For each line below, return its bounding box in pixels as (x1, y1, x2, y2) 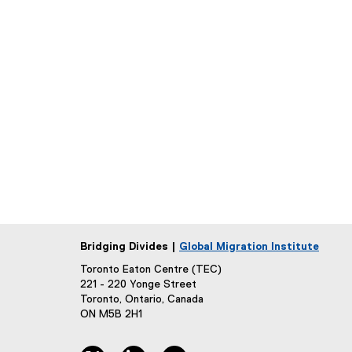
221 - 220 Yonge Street (80, 279, 196, 291)
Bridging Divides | (80, 241, 179, 253)
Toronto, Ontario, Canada (80, 294, 203, 306)
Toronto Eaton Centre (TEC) (80, 264, 222, 276)
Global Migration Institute (179, 241, 319, 253)
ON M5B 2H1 (80, 309, 142, 321)
